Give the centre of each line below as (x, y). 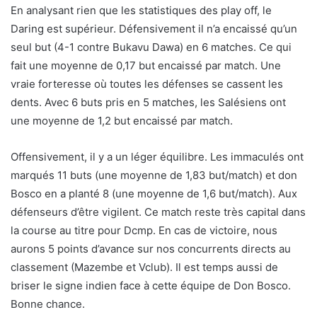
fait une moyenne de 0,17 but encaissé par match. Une (146, 66)
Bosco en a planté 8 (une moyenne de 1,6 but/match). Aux (154, 194)
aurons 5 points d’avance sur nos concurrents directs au (151, 249)
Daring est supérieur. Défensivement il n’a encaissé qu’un (154, 29)
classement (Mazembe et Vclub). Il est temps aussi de (144, 267)
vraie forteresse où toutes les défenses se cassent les (147, 84)
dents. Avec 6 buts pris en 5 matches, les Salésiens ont (148, 103)
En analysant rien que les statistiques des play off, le (141, 11)
